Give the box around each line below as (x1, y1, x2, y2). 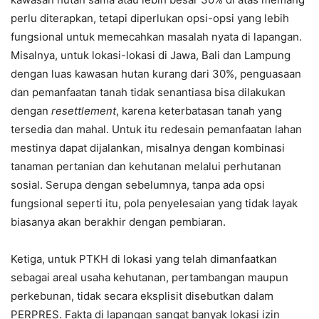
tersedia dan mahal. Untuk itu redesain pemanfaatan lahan (11, 122, 302, 136)
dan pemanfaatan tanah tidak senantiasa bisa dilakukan (11, 85, 286, 99)
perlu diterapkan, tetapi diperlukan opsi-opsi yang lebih (11, 11, 289, 25)
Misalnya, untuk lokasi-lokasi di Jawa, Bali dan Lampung (11, 48, 291, 62)
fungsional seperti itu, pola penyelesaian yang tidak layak (11, 197, 298, 210)
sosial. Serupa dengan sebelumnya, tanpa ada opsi (11, 178, 265, 192)
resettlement (51, 104, 116, 117)
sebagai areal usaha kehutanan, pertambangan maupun (11, 271, 288, 284)
